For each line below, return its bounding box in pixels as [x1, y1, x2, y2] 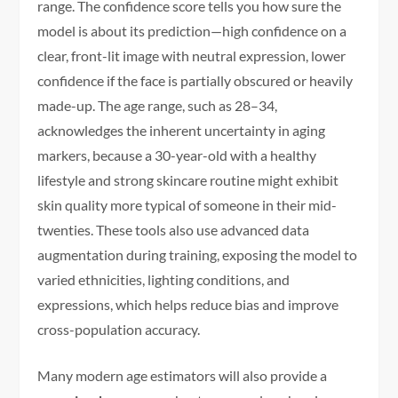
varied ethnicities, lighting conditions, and [37, 270, 291, 288]
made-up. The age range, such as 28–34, [37, 96, 278, 114]
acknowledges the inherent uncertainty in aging [37, 121, 326, 139]
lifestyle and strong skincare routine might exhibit [37, 171, 339, 188]
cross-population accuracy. [37, 320, 201, 338]
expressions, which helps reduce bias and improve [37, 295, 339, 313]
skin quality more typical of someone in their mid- [37, 195, 338, 213]
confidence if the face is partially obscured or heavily [37, 71, 354, 89]
